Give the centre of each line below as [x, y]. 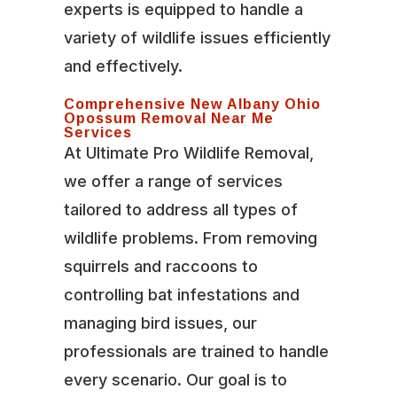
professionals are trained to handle [196, 351]
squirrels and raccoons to [160, 266]
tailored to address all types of [180, 209]
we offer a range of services [173, 181]
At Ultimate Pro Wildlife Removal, [188, 152]
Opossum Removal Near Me [168, 117]
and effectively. [123, 66]
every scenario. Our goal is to [175, 379]
